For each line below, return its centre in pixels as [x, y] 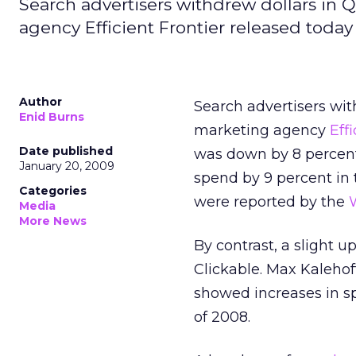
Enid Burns [52, 117]
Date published [66, 151]
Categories [53, 191]
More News [53, 221]
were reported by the [271, 202]
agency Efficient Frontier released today [186, 27]
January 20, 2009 [67, 166]
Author [41, 102]
